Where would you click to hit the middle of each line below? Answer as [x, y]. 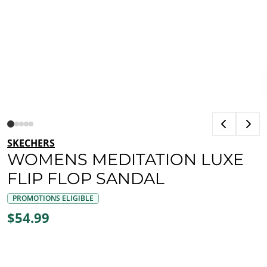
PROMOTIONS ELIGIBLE [53, 198]
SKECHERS [31, 143]
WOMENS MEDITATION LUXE [125, 159]
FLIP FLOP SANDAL [86, 178]
